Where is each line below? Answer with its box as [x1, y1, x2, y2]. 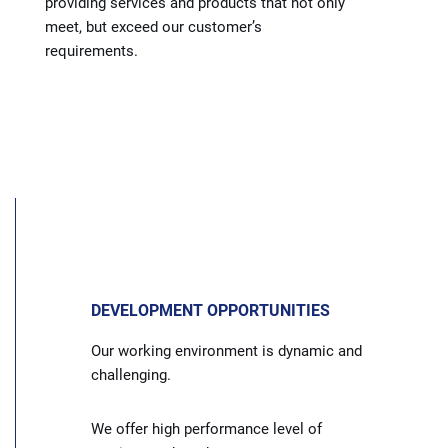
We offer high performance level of [91, 419, 322, 438]
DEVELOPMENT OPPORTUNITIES [91, 300, 330, 320]
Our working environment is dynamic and [91, 341, 362, 360]
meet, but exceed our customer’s [45, 17, 262, 36]
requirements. [45, 41, 138, 60]
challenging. [91, 365, 171, 384]
